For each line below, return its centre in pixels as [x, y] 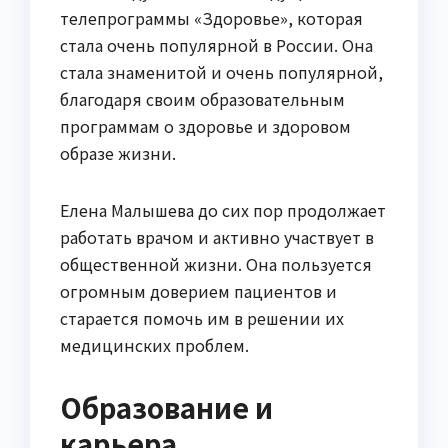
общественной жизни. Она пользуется [216, 263]
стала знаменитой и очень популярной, [221, 71]
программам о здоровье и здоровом [205, 125]
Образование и [166, 406]
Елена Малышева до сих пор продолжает [223, 209]
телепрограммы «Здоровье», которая [211, 17]
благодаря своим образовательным [202, 98]
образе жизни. [118, 152]
